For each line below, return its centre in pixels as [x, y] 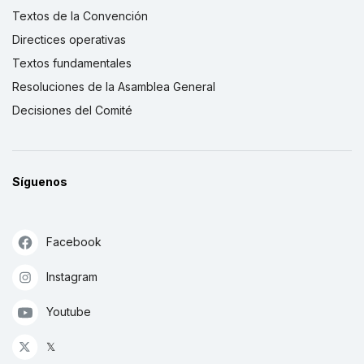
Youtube [69, 311]
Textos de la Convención [80, 15]
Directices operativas [69, 39]
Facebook [74, 241]
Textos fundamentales [72, 63]
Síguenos [40, 181]
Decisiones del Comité [72, 110]
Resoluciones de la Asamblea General [114, 86]
